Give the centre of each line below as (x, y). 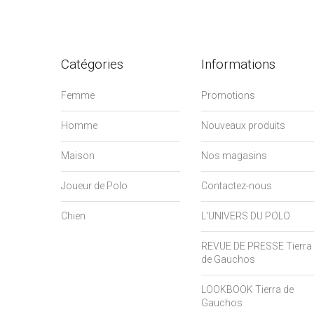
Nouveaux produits (243, 125)
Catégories (92, 64)
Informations (238, 64)
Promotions (228, 95)
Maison (78, 155)
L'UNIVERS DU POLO (246, 216)
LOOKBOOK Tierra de (247, 289)
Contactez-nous (237, 185)
